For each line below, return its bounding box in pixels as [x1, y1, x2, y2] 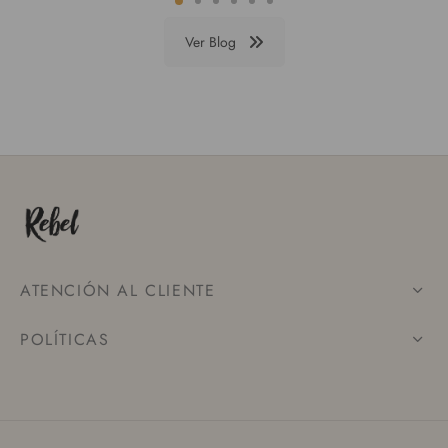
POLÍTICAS [20, 328, 110, 351]
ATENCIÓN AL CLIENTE [20, 279, 216, 302]
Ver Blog [184, 32, 236, 53]
